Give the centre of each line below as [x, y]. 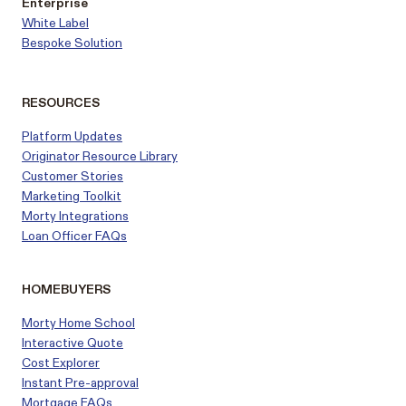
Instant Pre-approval [80, 383]
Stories [101, 176]
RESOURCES [61, 103]
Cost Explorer [61, 363]
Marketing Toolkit [72, 196]
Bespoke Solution [72, 43]
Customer [50, 176]
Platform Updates [72, 136]
